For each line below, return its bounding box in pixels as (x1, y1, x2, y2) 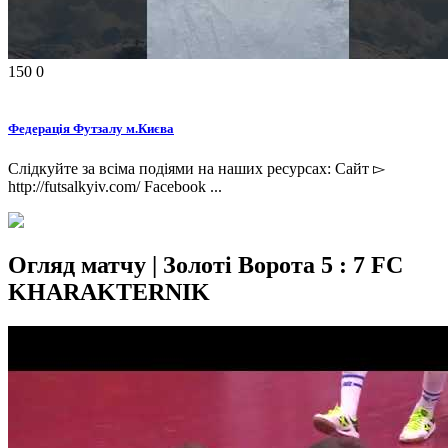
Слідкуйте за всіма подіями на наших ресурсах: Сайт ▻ (8, 160, 385, 178)
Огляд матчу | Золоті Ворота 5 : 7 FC (8, 252, 403, 279)
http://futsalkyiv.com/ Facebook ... (8, 178, 222, 196)
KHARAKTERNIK (8, 279, 210, 306)
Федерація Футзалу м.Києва (8, 121, 174, 137)
